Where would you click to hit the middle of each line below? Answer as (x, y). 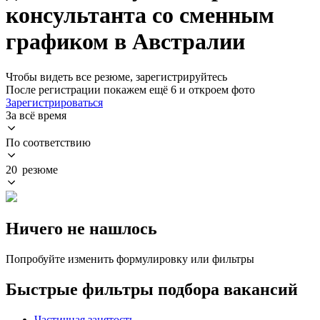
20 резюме (32, 169)
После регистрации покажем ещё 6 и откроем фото (130, 89)
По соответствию (48, 142)
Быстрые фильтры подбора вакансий (152, 289)
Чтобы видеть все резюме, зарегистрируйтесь (116, 76)
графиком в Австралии (125, 42)
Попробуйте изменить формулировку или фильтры (130, 259)
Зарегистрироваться (54, 102)
